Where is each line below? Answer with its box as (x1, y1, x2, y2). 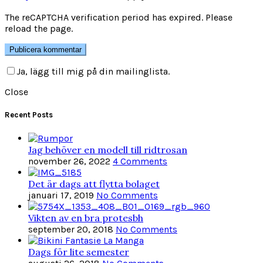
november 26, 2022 (28, 155, 110, 167)
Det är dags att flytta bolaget (28, 177, 160, 190)
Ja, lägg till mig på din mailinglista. (16, 66, 170, 77)
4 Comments (113, 155, 167, 167)
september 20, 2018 (28, 223, 113, 235)
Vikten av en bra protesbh (28, 211, 143, 224)
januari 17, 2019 (28, 189, 94, 201)
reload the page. (5, 23, 73, 35)
